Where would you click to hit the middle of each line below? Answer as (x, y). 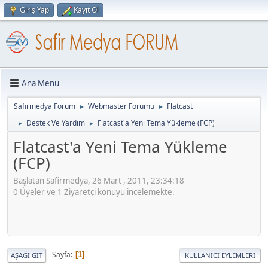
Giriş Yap (34, 10)
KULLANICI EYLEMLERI (220, 255)
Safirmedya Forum (45, 106)
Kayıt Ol (86, 10)
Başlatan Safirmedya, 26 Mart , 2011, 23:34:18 (99, 180)
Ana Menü (40, 83)
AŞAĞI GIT (27, 255)
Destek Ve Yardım (56, 123)
